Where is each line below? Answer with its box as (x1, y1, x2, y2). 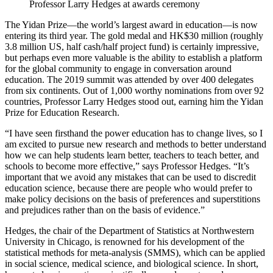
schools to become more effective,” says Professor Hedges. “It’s (5, 160, 249, 171)
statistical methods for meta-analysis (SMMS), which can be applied (5, 247, 265, 258)
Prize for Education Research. (5, 107, 119, 118)
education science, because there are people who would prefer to (5, 182, 252, 193)
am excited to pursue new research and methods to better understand (5, 138, 266, 149)
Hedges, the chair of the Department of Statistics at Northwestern (5, 225, 254, 236)
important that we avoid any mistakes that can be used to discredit (5, 171, 256, 182)
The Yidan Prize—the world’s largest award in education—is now (5, 19, 258, 30)
